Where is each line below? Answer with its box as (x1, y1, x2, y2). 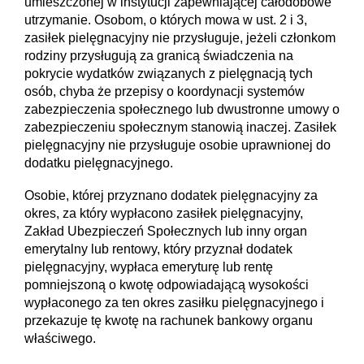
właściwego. (24, 331, 96, 346)
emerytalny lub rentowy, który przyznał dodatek (24, 242, 292, 257)
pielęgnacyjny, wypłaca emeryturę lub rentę (24, 260, 273, 275)
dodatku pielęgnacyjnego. (24, 155, 173, 170)
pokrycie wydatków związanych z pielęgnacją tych (24, 66, 313, 80)
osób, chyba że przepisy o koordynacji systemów (24, 84, 305, 98)
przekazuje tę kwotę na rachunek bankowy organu (24, 314, 313, 328)
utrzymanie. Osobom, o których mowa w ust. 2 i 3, (24, 12, 307, 27)
